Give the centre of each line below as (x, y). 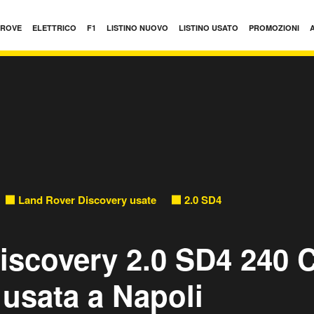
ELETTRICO (54, 28)
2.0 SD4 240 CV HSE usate (248, 199)
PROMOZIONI (274, 28)
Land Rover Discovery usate (87, 199)
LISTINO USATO (209, 28)
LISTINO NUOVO (137, 28)
